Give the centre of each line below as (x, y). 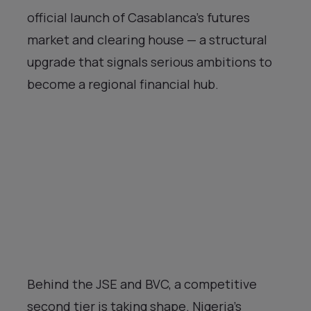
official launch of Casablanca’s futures (138, 17)
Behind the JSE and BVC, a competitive (142, 284)
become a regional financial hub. (123, 84)
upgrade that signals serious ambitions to (150, 61)
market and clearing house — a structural (147, 39)
